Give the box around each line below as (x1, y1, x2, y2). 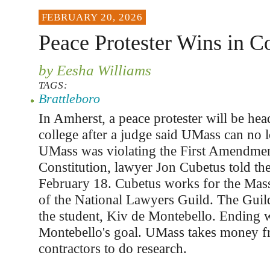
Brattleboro (38, 91, 100, 106)
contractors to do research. (38, 240, 187, 256)
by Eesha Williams (38, 61, 151, 78)
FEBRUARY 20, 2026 (41, 11, 143, 23)
